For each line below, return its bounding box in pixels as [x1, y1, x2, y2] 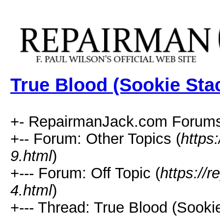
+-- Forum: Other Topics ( [10, 130, 181, 147]
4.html [10, 182, 52, 198]
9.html [10, 147, 52, 164]
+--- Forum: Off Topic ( [10, 165, 160, 181]
